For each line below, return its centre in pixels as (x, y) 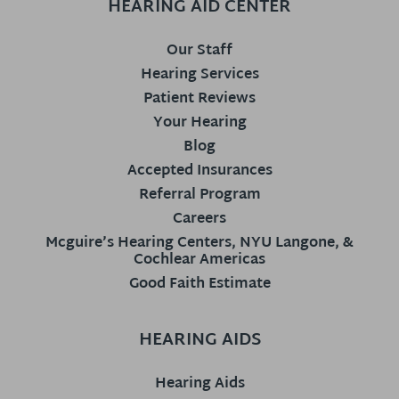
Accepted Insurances (199, 171)
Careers (199, 219)
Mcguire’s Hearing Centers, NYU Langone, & (199, 243)
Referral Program (199, 195)
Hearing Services (199, 75)
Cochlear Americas (199, 260)
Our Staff (199, 51)
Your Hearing (199, 123)
